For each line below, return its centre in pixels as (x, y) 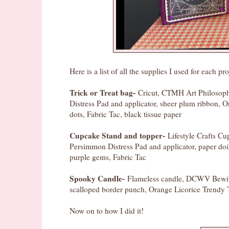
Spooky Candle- (97, 179)
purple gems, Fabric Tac (108, 157)
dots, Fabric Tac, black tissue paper (125, 114)
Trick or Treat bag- (102, 93)
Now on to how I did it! (107, 211)
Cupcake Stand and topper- (117, 136)
